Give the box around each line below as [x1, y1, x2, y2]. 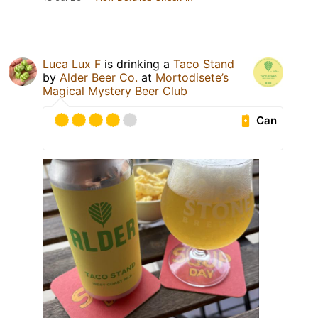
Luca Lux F [43, 57, 101, 72]
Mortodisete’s [155, 70, 229, 85]
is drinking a [101, 57, 173, 72]
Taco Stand [173, 57, 234, 72]
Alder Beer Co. [60, 70, 141, 85]
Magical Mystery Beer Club [43, 84, 187, 99]
